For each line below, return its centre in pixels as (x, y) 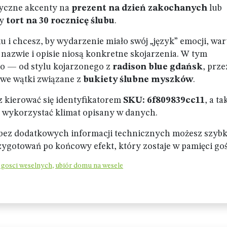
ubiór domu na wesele (89, 166)
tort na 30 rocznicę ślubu (60, 21)
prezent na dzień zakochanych (139, 8)
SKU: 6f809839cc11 (164, 100)
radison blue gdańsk (158, 67)
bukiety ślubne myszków (138, 80)
